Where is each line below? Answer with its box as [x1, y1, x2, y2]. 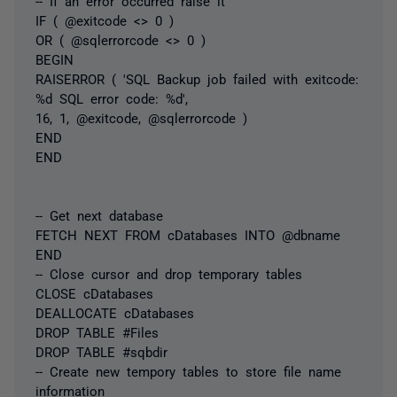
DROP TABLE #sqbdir [35, 344, 167, 358]
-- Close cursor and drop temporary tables [35, 266, 302, 280]
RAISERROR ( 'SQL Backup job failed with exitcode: [35, 71, 359, 85]
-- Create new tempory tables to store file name [35, 363, 341, 378]
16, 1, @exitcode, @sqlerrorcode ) [35, 110, 247, 124]
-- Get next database [35, 207, 163, 222]
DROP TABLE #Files [35, 324, 159, 339]
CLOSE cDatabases [35, 285, 153, 300]
